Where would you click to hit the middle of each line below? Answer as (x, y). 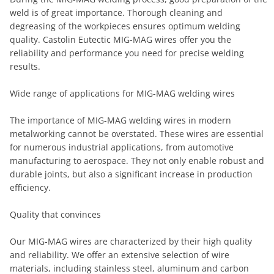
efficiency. (30, 187)
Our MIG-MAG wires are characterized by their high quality (131, 241)
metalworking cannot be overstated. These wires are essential (137, 134)
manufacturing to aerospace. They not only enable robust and (137, 161)
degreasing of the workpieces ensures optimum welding (125, 26)
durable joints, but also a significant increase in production (131, 174)
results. (25, 66)
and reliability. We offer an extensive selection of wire (120, 255)
